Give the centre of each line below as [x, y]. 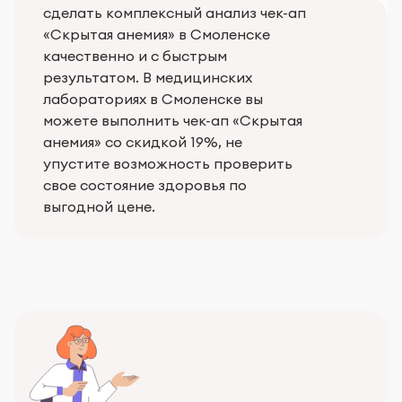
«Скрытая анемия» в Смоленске [157, 35]
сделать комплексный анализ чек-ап [175, 13]
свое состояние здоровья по [145, 185]
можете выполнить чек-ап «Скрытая [173, 121]
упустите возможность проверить [168, 164]
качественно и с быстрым [135, 56]
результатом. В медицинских [148, 78]
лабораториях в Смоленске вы [153, 99]
